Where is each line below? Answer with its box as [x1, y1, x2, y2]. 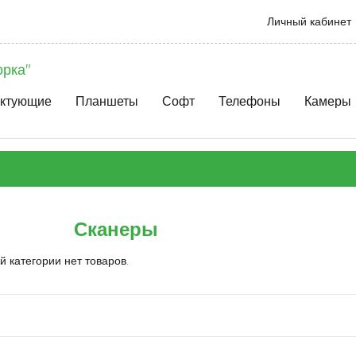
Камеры [304, 93, 351, 109]
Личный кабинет [267, 14, 354, 29]
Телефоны [219, 93, 281, 109]
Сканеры [73, 217, 158, 241]
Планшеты [75, 93, 138, 109]
